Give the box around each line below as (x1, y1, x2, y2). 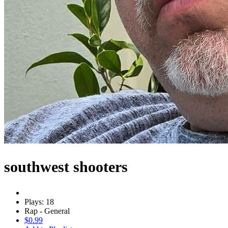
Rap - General (24, 206, 70, 215)
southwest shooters (4, 158, 128, 175)
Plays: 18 (24, 197, 54, 206)
